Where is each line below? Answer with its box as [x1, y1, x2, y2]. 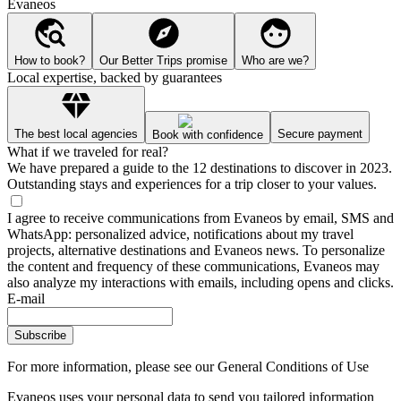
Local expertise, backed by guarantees [7, 70, 222, 86]
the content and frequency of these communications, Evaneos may [7, 259, 380, 275]
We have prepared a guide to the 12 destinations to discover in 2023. [7, 160, 392, 176]
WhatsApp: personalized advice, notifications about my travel [7, 226, 354, 243]
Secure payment [277, 127, 363, 141]
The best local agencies [14, 127, 138, 141]
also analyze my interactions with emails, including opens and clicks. [7, 275, 394, 291]
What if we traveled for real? [7, 144, 168, 160]
